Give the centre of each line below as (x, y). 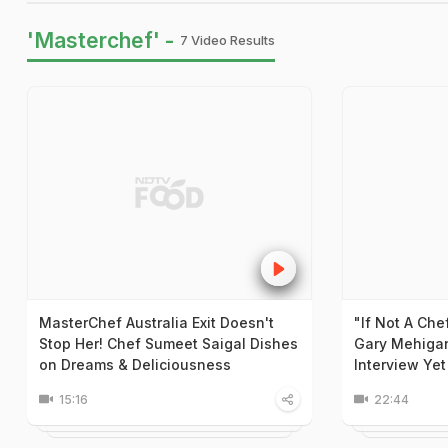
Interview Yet (399, 364)
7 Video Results (227, 40)
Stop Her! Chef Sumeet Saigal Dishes (168, 343)
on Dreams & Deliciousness (135, 364)
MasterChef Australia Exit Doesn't (156, 322)
